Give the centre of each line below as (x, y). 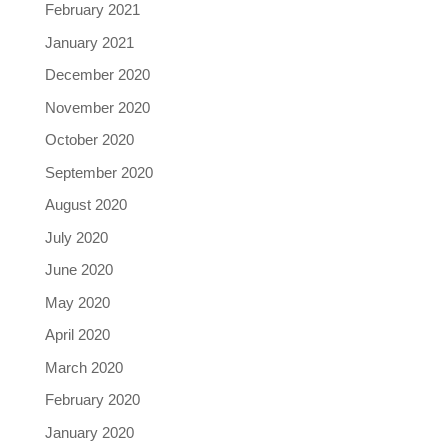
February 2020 (92, 399)
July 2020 (76, 237)
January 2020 (89, 432)
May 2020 (77, 302)
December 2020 (97, 74)
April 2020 (77, 334)
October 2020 (89, 139)
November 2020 (97, 107)
